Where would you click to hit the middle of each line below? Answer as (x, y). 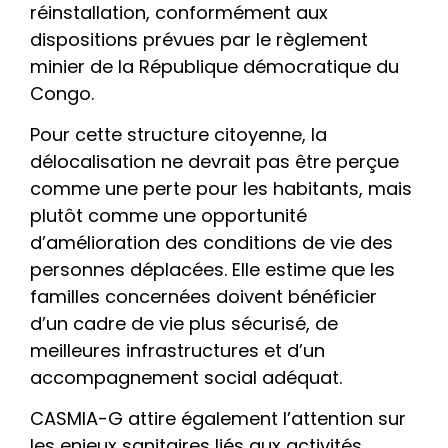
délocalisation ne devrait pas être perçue (214, 162)
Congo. (62, 93)
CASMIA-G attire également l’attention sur (218, 419)
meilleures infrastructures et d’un (177, 351)
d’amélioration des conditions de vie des (211, 243)
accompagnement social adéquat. (186, 378)
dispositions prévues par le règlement (199, 39)
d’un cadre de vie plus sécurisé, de (184, 324)
